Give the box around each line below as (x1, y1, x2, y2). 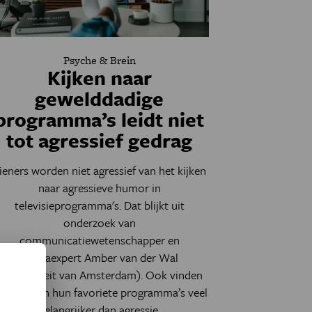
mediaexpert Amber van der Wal (20, 249, 178, 266)
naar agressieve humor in (38, 179, 161, 196)
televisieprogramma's (14, 196, 119, 214)
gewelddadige (35, 84, 164, 112)
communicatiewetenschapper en (19, 231, 180, 249)
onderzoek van (63, 214, 136, 231)
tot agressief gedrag (6, 126, 193, 154)
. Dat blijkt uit (118, 196, 185, 214)
